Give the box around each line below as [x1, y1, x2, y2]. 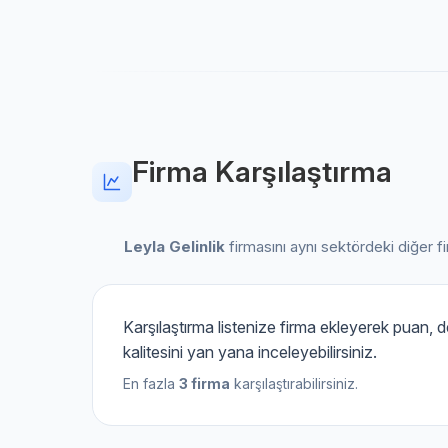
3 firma [179, 375, 230, 392]
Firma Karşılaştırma [132, 154, 392, 189]
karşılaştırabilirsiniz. [230, 375, 358, 392]
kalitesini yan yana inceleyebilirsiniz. [123, 342, 377, 362]
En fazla [123, 375, 179, 392]
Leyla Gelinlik [124, 237, 225, 256]
